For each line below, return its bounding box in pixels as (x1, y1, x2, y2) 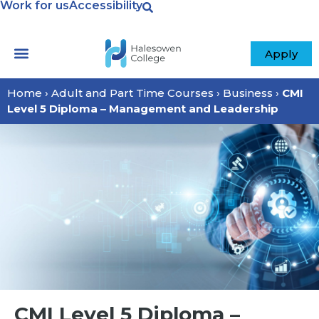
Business (223, 86, 273, 100)
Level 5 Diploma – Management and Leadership (7, 102, 278, 115)
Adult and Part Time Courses (51, 86, 214, 100)
